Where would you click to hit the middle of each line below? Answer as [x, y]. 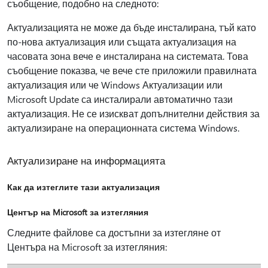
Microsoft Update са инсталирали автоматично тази [120, 99]
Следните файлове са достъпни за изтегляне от [114, 232]
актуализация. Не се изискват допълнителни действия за [133, 113]
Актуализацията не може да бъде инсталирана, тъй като [132, 27]
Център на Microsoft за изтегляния [78, 212]
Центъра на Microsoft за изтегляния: [87, 247]
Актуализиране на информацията [86, 160]
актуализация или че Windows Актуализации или [115, 85]
